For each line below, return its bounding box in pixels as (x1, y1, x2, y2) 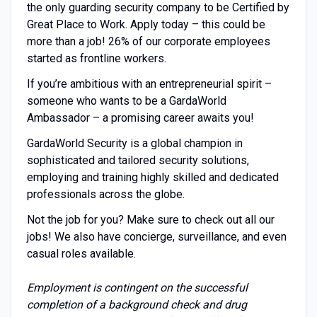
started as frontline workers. (26, 51, 166, 65)
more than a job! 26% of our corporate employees (26, 34, 270, 48)
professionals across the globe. (26, 187, 185, 201)
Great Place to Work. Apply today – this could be (26, 17, 265, 31)
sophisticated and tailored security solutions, (26, 153, 249, 167)
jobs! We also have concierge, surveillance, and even (26, 229, 287, 243)
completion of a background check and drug (26, 297, 247, 311)
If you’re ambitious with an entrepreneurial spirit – (26, 76, 272, 91)
